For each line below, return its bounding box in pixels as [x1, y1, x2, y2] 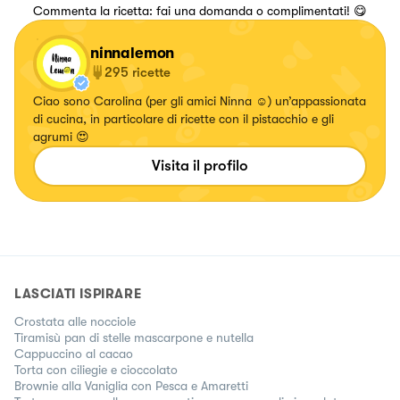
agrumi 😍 [33, 129, 89, 144]
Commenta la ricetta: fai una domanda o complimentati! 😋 [33, 3, 367, 18]
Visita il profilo [152, 156, 248, 174]
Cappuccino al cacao [14, 346, 133, 361]
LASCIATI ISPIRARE [14, 285, 142, 302]
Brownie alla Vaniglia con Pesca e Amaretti [14, 378, 248, 393]
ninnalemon [90, 44, 175, 62]
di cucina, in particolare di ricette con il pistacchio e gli [33, 111, 334, 126]
